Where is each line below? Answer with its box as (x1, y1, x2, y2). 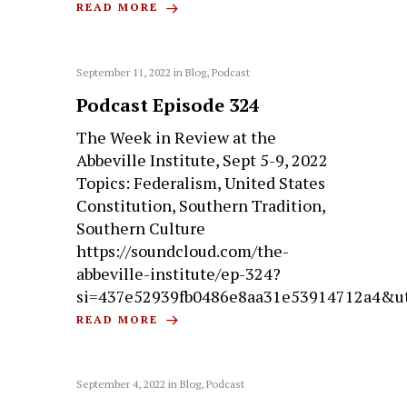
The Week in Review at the (76, 125, 277, 148)
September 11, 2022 (76, 65, 172, 79)
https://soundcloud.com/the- (76, 239, 290, 262)
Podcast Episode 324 (76, 92, 260, 117)
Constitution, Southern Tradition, (76, 194, 326, 216)
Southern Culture (76, 216, 206, 239)
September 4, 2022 (76, 377, 166, 392)
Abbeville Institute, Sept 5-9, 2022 (76, 148, 329, 171)
